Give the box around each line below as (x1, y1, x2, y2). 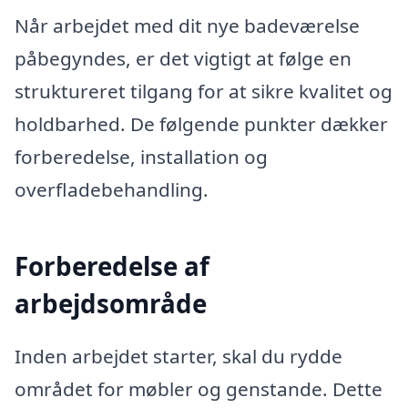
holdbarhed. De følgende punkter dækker (15, 110, 388, 137)
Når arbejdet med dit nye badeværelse (15, 12, 360, 38)
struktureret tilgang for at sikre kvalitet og (15, 77, 393, 104)
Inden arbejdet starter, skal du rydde (15, 342, 342, 369)
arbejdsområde (15, 286, 207, 321)
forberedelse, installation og (15, 143, 268, 169)
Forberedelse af (15, 249, 209, 284)
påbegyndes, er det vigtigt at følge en (15, 45, 352, 71)
